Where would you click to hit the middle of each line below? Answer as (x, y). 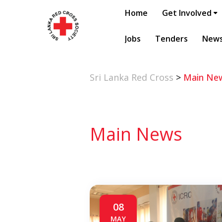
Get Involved (187, 13)
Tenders (171, 39)
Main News (136, 134)
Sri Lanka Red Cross (132, 77)
